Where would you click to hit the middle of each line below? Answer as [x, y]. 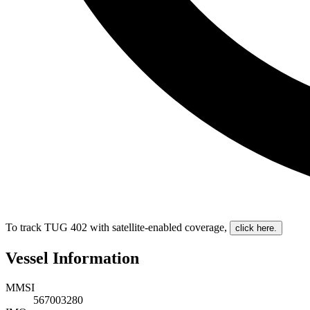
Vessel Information [72, 258]
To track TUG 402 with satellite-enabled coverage [115, 228]
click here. [256, 228]
